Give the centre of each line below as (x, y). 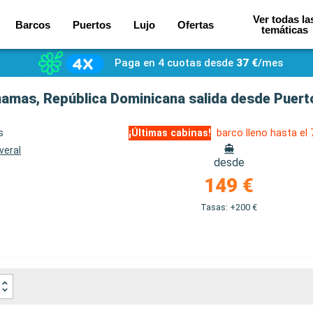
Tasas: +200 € (229, 207)
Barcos (32, 24)
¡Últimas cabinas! (170, 133)
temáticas (284, 30)
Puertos (92, 24)
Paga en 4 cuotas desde (174, 63)
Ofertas (195, 24)
